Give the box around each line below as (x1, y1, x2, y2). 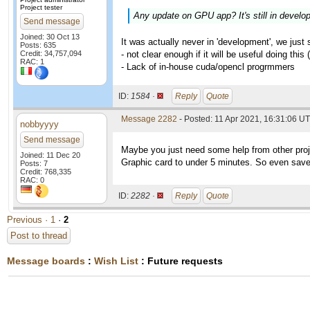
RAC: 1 (20, 57, 44, 66)
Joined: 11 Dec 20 (20, 151, 80, 159)
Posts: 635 (20, 41, 56, 49)
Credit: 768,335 (20, 167, 71, 176)
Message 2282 (121, 114, 177, 124)
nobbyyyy (20, 119, 59, 129)
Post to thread (10, 230, 67, 241)
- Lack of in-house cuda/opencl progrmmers (121, 62, 295, 72)
